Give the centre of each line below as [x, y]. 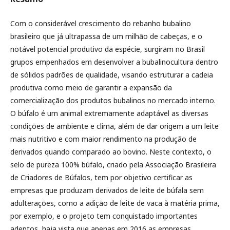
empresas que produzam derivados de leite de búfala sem [107, 190]
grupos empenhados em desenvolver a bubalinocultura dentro [114, 62]
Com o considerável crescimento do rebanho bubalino [101, 23]
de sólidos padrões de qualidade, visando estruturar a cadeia [112, 75]
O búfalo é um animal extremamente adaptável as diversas [109, 113]
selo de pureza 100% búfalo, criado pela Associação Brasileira [113, 165]
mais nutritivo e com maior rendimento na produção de [103, 139]
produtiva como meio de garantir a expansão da [91, 88]
